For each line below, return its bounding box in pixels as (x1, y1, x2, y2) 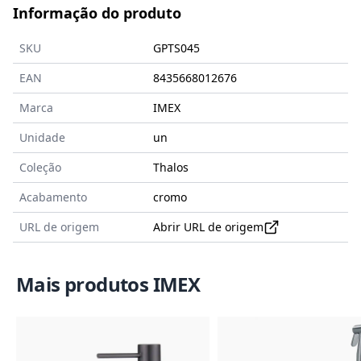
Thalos (153, 160, 189, 176)
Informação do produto (13, 3, 181, 23)
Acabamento (19, 189, 87, 205)
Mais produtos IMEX (16, 271, 201, 298)
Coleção (19, 160, 61, 176)
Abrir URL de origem (153, 219, 263, 235)
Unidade (19, 130, 65, 146)
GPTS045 (153, 40, 200, 56)
